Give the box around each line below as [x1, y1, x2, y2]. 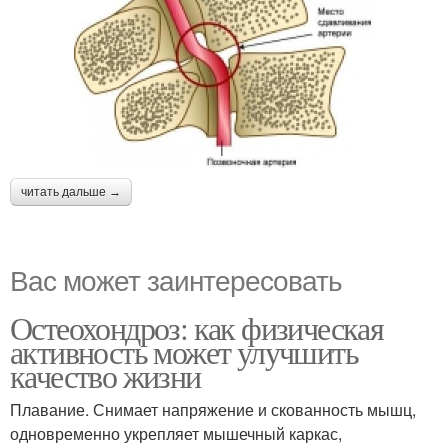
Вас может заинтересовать [10, 259, 342, 300]
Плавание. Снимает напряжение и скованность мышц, [10, 398, 416, 422]
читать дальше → [21, 185, 121, 200]
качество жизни [10, 354, 201, 398]
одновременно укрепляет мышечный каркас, [10, 422, 342, 446]
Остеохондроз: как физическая [10, 306, 384, 350]
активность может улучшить [10, 330, 358, 374]
